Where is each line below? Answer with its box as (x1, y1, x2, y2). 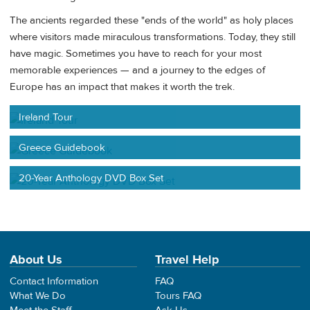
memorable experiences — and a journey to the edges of (10, 63, 265, 77)
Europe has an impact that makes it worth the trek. (10, 80, 235, 93)
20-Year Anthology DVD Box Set (19, 171, 164, 185)
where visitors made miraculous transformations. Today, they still (10, 30, 295, 44)
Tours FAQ (155, 289, 201, 302)
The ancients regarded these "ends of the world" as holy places (10, 13, 293, 27)
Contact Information (10, 274, 98, 288)
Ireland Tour (19, 110, 73, 124)
